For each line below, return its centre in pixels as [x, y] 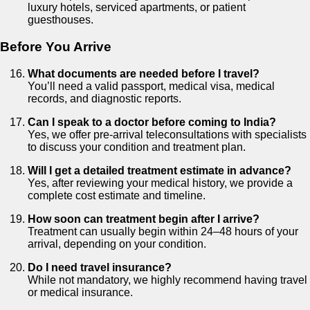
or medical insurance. [80, 292]
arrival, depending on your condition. [117, 244]
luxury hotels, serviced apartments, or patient [137, 8]
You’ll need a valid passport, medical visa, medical [151, 86]
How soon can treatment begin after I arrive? [144, 219]
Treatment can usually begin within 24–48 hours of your [163, 231]
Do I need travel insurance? [100, 267]
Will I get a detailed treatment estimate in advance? [159, 170]
